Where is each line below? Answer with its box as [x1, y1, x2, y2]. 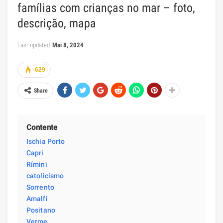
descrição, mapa [17, 16, 96, 30]
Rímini [26, 160, 47, 168]
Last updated [17, 41, 51, 49]
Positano [26, 206, 55, 214]
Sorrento [26, 183, 54, 191]
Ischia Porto [26, 137, 65, 145]
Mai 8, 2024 [52, 41, 84, 49]
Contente [26, 122, 57, 132]
